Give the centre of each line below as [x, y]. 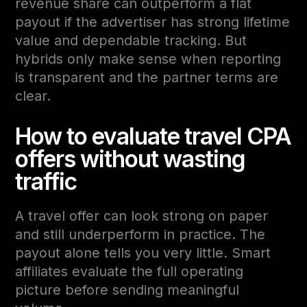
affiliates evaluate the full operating [130, 271]
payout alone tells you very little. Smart [143, 253]
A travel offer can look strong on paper [142, 216]
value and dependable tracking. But [131, 40]
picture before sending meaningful [127, 290]
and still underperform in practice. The [140, 234]
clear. [33, 96]
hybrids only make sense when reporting [148, 59]
